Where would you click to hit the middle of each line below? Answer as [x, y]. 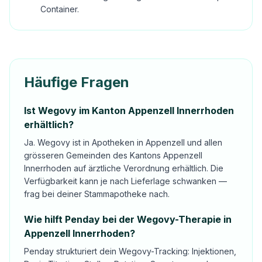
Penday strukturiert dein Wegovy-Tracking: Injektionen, [130, 251]
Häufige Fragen [77, 82]
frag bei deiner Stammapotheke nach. [97, 194]
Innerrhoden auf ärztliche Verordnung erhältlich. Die [124, 168]
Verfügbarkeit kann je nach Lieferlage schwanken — [125, 181]
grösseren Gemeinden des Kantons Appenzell [113, 155]
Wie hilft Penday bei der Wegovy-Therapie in [128, 219]
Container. [60, 9]
